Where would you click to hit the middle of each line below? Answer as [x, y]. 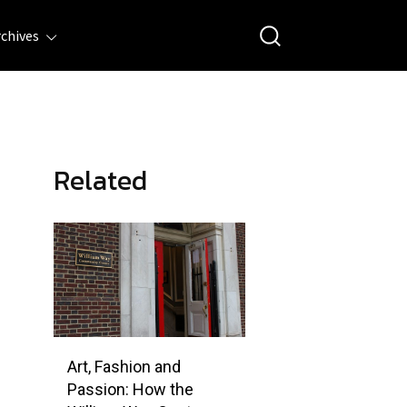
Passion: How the [130, 390]
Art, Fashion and [124, 367]
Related [100, 180]
